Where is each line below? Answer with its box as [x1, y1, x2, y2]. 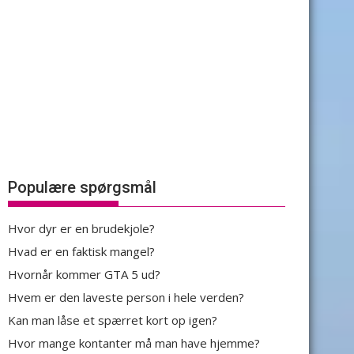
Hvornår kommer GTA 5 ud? [8, 266, 160, 282]
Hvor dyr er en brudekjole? [8, 220, 155, 236]
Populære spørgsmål [8, 178, 156, 197]
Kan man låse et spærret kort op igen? [8, 312, 217, 328]
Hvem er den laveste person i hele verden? [8, 289, 244, 305]
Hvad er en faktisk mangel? [8, 243, 155, 259]
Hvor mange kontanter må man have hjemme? [8, 335, 260, 351]
